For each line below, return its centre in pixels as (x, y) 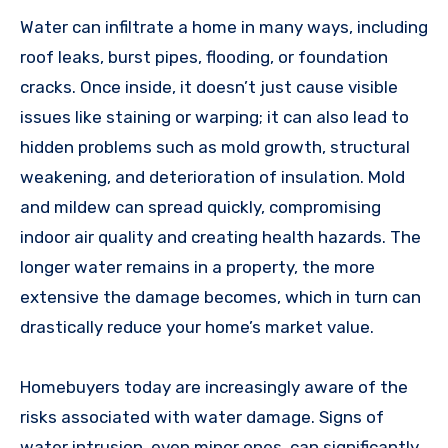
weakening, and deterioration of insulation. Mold (212, 176)
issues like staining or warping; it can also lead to (214, 116)
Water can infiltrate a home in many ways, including (224, 26)
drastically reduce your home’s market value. (197, 326)
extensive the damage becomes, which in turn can (220, 296)
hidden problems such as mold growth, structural (215, 146)
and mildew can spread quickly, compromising (200, 206)
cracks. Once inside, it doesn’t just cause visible (209, 86)
